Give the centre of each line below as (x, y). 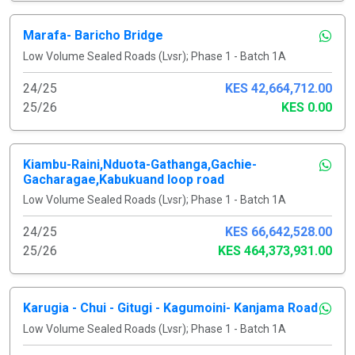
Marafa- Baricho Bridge (93, 35)
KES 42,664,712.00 (279, 88)
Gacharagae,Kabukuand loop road (124, 179)
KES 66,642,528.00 (279, 231)
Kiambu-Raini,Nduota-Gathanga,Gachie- (140, 164)
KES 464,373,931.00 (275, 250)
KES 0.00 (307, 107)
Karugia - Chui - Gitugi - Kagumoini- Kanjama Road (170, 307)
